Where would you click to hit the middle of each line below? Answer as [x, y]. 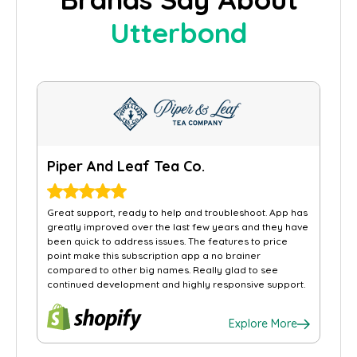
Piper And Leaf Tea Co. [126, 166]
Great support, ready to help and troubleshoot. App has [177, 212]
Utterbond [178, 33]
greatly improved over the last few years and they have [178, 227]
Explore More [263, 324]
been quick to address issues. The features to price [167, 241]
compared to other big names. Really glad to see [163, 270]
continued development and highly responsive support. [176, 284]
